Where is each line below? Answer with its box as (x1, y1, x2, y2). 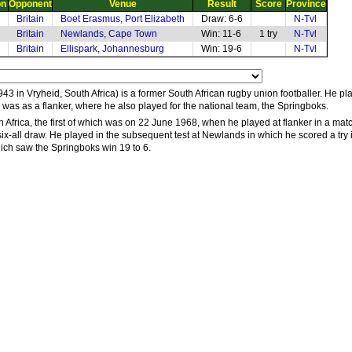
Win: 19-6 (201, 43, 242, 54)
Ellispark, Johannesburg (60, 43, 164, 54)
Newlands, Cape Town (60, 28, 157, 39)
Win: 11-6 (201, 28, 241, 39)
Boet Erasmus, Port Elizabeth (60, 13, 185, 24)
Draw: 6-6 (201, 13, 243, 24)
